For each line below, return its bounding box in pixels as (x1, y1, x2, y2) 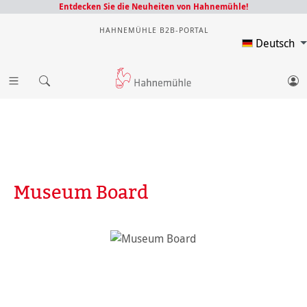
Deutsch (256, 36, 298, 51)
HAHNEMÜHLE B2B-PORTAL (99, 25, 208, 35)
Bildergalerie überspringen (13, 230, 143, 245)
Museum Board (14, 179, 149, 205)
